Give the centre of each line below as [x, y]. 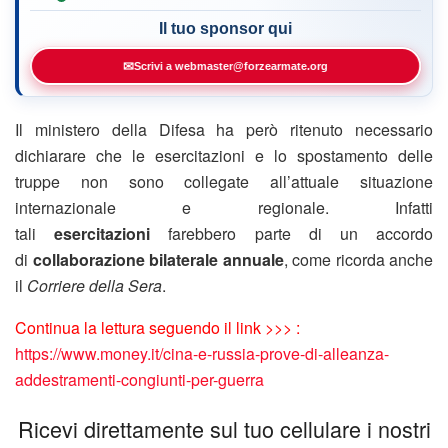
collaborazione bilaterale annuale [158, 259]
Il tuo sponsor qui [225, 28]
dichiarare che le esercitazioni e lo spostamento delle [224, 155]
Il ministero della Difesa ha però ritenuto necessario [224, 129]
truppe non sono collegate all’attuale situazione [224, 181]
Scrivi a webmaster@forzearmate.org [231, 65]
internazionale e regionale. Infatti [224, 207]
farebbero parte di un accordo [292, 233]
